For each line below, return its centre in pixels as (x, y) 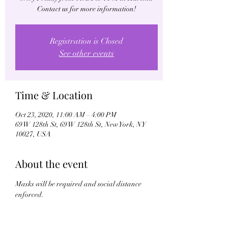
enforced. (30, 195)
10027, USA (33, 134)
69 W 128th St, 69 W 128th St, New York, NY (81, 124)
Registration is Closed (87, 41)
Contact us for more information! (87, 9)
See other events (87, 53)
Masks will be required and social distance (79, 184)
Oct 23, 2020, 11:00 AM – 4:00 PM (66, 115)
